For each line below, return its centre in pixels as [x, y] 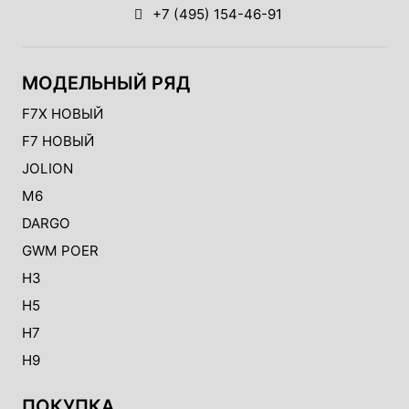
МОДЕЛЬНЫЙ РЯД [106, 84]
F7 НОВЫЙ [58, 142]
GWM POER [60, 251]
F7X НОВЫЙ [63, 114]
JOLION [47, 169]
